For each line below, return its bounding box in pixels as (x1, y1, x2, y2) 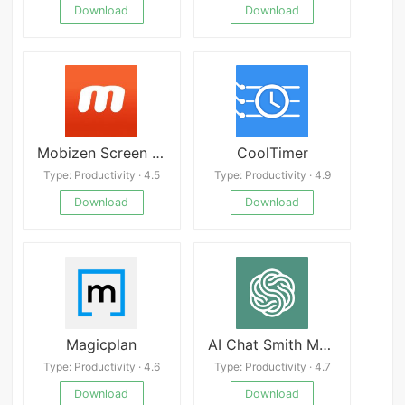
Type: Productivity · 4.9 (213, 167, 331, 182)
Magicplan (66, 335, 137, 354)
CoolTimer (236, 144, 308, 163)
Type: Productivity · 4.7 (213, 359, 331, 373)
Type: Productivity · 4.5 (42, 167, 160, 182)
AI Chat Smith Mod (318, 335, 331, 354)
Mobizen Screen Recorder (152, 144, 165, 163)
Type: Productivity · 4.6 (42, 359, 160, 373)
